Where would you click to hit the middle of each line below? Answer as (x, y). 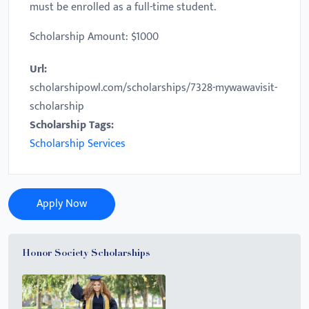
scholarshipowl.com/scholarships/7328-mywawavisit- (153, 88)
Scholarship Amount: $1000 (94, 37)
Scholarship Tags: (73, 125)
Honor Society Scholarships (86, 254)
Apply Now (62, 204)
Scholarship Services (78, 144)
